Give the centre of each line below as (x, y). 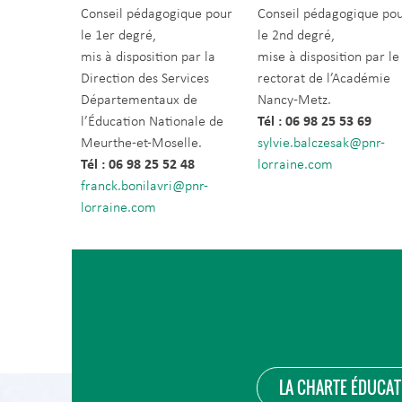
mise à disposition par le (329, 57)
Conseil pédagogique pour (157, 14)
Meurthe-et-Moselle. (141, 144)
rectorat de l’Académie (324, 79)
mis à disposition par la (148, 57)
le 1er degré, (118, 36)
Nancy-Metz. (295, 100)
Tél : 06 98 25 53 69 (315, 122)
